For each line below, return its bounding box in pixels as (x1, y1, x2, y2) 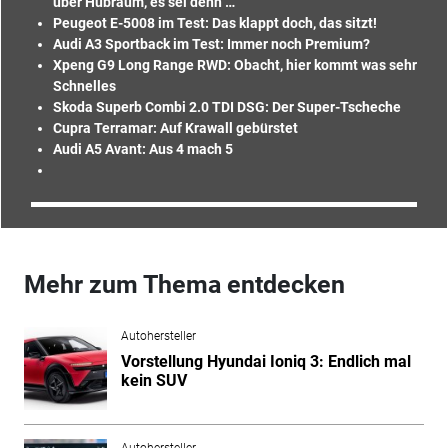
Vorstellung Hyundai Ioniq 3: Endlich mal (120, 351, 411, 371)
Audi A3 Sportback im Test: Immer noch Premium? (52, 35, 370, 52)
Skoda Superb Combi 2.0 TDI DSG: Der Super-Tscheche (52, 98, 401, 115)
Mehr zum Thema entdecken (23, 269, 345, 299)
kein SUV (120, 370, 187, 390)
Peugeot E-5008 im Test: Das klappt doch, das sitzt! (52, 14, 377, 31)
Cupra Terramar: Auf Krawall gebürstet (52, 119, 298, 136)
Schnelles (52, 77, 116, 94)
